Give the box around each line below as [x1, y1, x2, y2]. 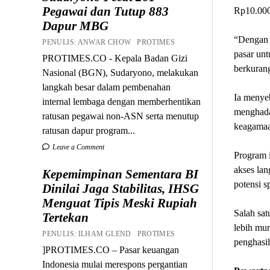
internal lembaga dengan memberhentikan [42, 96, 201, 107]
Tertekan [42, 210, 89, 225]
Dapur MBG [42, 18, 109, 33]
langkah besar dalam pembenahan [42, 81, 171, 92]
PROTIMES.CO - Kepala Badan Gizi [42, 52, 188, 63]
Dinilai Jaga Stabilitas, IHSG [42, 181, 199, 196]
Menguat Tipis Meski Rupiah [42, 195, 198, 210]
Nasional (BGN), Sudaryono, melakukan [42, 67, 199, 78]
